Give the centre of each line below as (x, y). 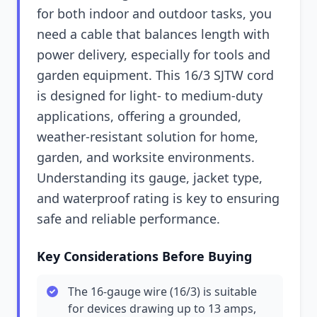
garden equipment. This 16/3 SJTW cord (155, 75)
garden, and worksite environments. (146, 157)
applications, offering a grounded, (139, 116)
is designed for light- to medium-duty (150, 96)
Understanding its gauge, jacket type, (150, 178)
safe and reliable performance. (128, 219)
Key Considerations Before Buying (144, 256)
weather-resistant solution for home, (148, 137)
